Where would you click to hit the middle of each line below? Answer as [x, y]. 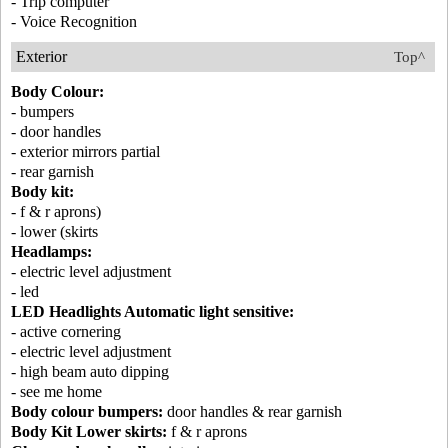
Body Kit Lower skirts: [89, 432]
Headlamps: [51, 252]
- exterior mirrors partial [85, 152]
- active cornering [66, 332]
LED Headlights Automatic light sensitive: [152, 312]
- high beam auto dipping [90, 372]
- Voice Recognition [74, 22]
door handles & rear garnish [252, 412]
